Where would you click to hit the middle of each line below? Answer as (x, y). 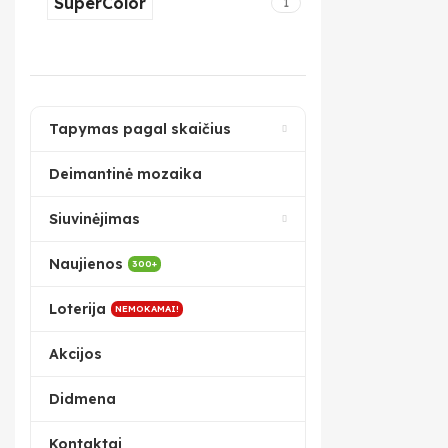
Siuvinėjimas (94, 219)
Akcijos (75, 354)
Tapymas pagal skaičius (140, 129)
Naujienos (86, 264)
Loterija (77, 309)
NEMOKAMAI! (147, 308)
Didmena (82, 399)
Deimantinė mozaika (125, 174)
